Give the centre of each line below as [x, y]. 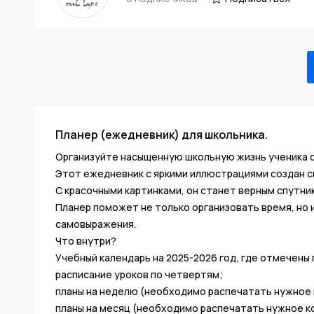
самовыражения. [96, 224]
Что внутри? [86, 240]
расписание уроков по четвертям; [139, 274]
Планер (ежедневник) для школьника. [162, 134]
